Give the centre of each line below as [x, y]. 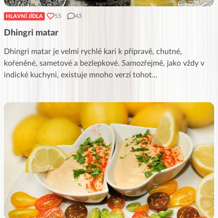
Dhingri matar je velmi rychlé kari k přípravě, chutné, [93, 51]
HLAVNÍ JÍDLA [24, 16]
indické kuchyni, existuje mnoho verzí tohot [78, 75]
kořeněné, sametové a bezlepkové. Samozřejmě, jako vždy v [104, 63]
